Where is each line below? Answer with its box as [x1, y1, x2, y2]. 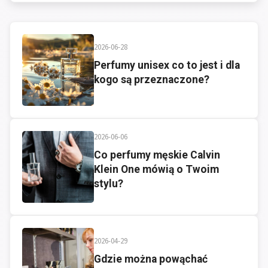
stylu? [94, 178, 123, 190]
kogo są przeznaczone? [94, 74, 209, 86]
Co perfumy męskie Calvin [94, 149, 220, 162]
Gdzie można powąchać [94, 253, 208, 266]
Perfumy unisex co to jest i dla [94, 59, 240, 72]
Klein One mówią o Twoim [94, 163, 219, 176]
